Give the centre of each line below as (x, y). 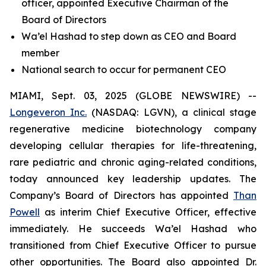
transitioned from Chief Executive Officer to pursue (133, 245)
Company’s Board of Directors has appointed (121, 195)
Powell (25, 212)
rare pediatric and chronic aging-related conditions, (133, 162)
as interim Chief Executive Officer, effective (148, 212)
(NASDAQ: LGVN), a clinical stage (172, 112)
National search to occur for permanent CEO (124, 69)
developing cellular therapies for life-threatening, (133, 145)
